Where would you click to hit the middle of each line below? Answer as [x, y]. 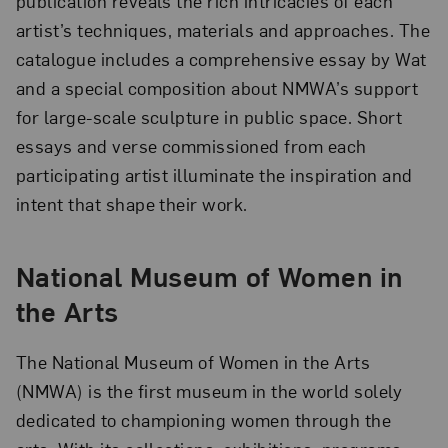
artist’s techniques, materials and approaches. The [223, 30]
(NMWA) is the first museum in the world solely [209, 391]
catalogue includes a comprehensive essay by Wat [221, 59]
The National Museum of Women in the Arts [193, 362]
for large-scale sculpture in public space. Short [209, 117]
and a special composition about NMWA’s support [217, 88]
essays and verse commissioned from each [191, 146]
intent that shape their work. [131, 204]
